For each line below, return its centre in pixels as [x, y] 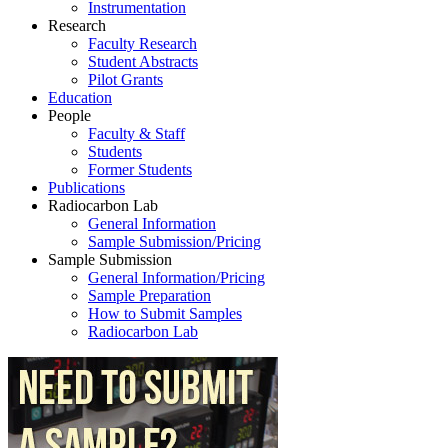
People [69, 115]
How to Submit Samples [165, 313]
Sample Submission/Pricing [174, 241]
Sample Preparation [149, 295]
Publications [86, 187]
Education [80, 97]
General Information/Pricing [176, 277]
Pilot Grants [125, 79]
